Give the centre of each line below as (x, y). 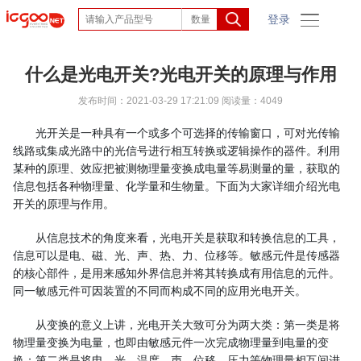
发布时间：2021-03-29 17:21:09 (149, 101)
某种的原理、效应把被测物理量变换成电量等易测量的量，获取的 (176, 168)
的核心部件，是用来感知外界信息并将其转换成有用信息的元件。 (176, 273)
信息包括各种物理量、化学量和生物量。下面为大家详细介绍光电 (176, 186)
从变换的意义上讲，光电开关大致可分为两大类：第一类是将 (188, 325)
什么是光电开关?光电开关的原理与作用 (180, 75)
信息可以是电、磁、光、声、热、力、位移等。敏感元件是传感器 (176, 255)
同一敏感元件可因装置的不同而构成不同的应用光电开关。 (160, 291)
